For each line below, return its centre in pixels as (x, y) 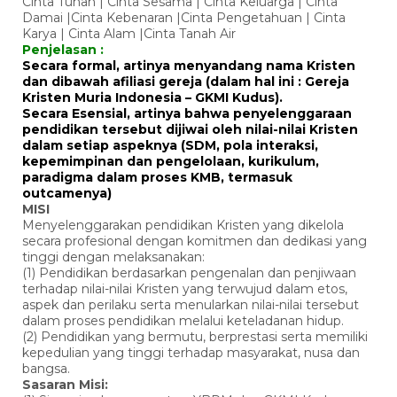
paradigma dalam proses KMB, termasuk (157, 177)
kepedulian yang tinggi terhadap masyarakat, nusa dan (191, 352)
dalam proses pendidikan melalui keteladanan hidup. (183, 320)
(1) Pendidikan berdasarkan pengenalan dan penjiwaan (189, 272)
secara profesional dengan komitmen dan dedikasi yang (195, 241)
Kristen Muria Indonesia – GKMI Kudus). (152, 97)
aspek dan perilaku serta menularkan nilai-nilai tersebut (191, 304)
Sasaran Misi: (65, 384)
